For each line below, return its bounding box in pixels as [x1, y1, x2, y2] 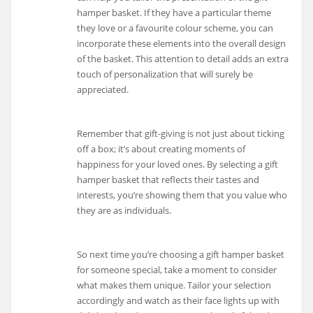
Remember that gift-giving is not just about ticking [77, 127, 285, 140]
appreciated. [77, 83, 129, 96]
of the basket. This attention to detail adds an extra [77, 52, 289, 66]
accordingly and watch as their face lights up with [77, 293, 280, 307]
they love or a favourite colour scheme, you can [77, 22, 274, 35]
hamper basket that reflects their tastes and [77, 173, 260, 187]
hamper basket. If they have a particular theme [77, 6, 272, 20]
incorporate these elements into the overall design [77, 37, 286, 50]
